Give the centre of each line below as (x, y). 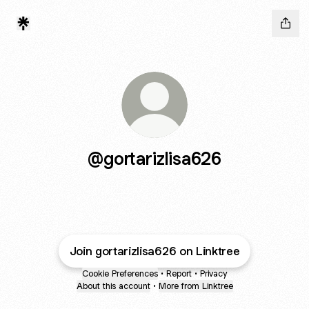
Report (179, 273)
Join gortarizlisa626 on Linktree (154, 251)
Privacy (213, 273)
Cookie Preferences (120, 273)
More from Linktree (196, 286)
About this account (113, 286)
